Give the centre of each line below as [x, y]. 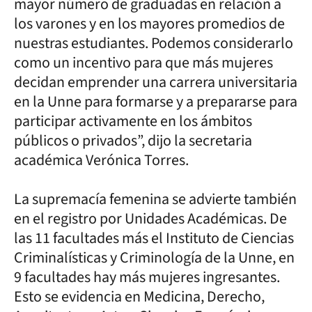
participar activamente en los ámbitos [133, 121]
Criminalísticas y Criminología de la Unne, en [154, 257]
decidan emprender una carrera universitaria [156, 82]
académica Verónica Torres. [101, 160]
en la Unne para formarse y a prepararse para [156, 101]
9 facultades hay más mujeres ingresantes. [147, 277]
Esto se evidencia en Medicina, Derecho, [139, 296]
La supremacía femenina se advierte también [155, 199]
